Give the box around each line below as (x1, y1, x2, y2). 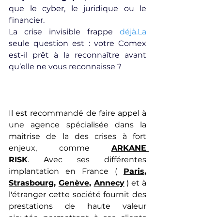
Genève (58, 178, 89, 187)
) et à (124, 178, 147, 187)
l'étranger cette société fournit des (9, 190, 146, 199)
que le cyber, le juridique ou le (9, 4, 146, 13)
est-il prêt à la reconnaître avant (9, 50, 146, 60)
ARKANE (111, 143, 146, 153)
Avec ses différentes (29, 155, 146, 164)
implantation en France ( (9, 167, 124, 176)
